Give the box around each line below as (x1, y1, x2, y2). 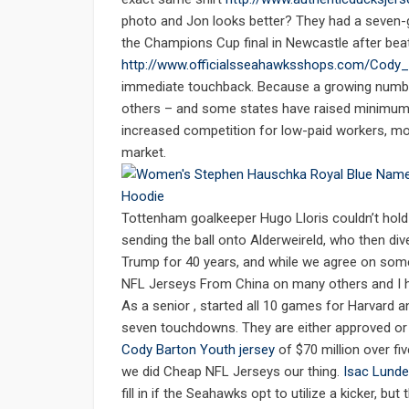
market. (121, 144, 166, 162)
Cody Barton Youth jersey (121, 341, 275, 359)
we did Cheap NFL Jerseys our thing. (121, 363, 343, 381)
